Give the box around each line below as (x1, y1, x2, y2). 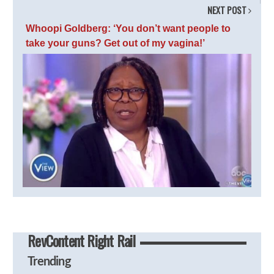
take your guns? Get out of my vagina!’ (26, 37, 206, 48)
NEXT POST (207, 3, 248, 17)
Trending (28, 256, 71, 268)
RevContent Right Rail (28, 229, 136, 252)
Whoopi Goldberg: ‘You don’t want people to (26, 23, 231, 34)
